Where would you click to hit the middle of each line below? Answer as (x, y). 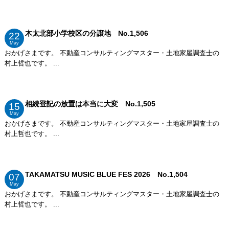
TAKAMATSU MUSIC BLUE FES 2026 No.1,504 (106, 174)
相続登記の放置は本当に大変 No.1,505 (90, 104)
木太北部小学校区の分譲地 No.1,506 (86, 33)
